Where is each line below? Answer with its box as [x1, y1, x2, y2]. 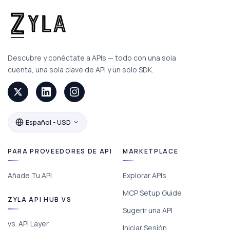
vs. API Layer [8, 218, 49, 228]
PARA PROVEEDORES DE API [8, 146, 112, 156]
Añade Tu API [8, 170, 52, 180]
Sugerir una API [123, 205, 172, 215]
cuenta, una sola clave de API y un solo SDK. [8, 64, 154, 74]
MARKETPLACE [123, 146, 179, 156]
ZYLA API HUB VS [8, 195, 72, 204]
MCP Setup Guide [123, 187, 182, 198]
